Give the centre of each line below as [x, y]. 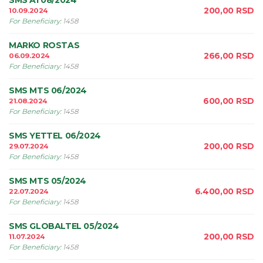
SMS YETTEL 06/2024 [55, 136]
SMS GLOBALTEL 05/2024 [64, 226]
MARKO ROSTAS [44, 45]
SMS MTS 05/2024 [48, 181]
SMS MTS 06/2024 [48, 90]
